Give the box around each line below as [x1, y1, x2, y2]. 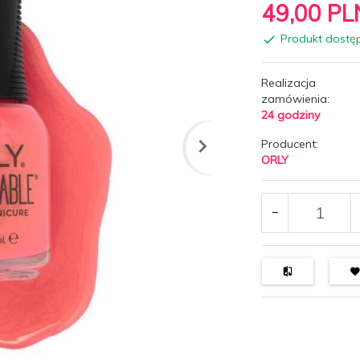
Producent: [261, 136, 319, 151]
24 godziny [261, 107, 321, 122]
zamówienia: [261, 91, 330, 106]
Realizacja [261, 75, 317, 90]
